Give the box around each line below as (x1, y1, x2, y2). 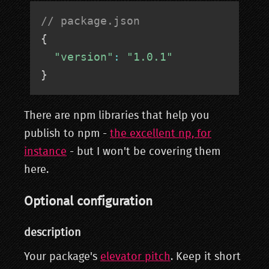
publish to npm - (24, 128, 110, 140)
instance (24, 147, 67, 158)
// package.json (41, 14, 140, 28)
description (24, 228, 81, 239)
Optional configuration (24, 195, 153, 208)
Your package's (24, 252, 100, 263)
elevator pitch (100, 252, 171, 263)
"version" (54, 50, 113, 64)
